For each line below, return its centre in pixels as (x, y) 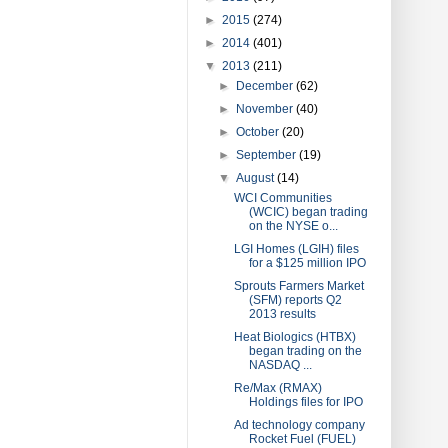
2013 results (282, 313)
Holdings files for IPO (305, 401)
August (257, 177)
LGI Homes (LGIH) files (296, 248)
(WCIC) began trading (308, 211)
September (268, 154)
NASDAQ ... (280, 364)
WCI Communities (282, 197)
